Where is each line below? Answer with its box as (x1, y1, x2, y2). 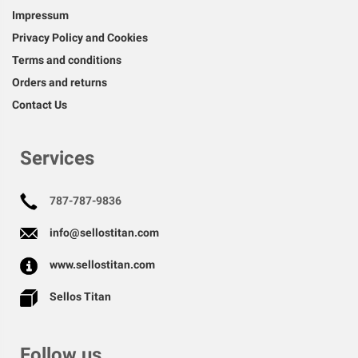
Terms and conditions (12, 54, 121, 66)
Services (20, 147, 94, 169)
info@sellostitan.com (50, 226, 159, 239)
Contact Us (12, 98, 67, 111)
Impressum (12, 9, 69, 22)
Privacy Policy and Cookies (12, 31, 148, 44)
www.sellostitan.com (50, 258, 155, 271)
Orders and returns (12, 76, 107, 89)
